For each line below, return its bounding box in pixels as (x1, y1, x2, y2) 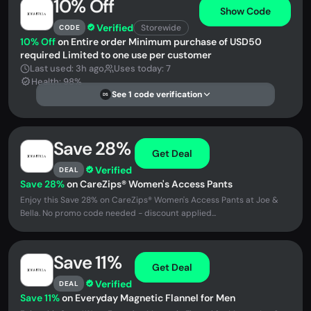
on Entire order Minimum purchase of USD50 (56, 35, 262, 48)
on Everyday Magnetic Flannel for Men (60, 292, 235, 304)
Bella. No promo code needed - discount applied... (20, 208, 216, 219)
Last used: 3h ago (30, 62, 104, 74)
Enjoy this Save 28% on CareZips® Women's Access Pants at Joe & (20, 194, 278, 205)
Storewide (141, 22, 181, 33)
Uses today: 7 (114, 62, 171, 74)
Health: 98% (31, 76, 82, 87)
